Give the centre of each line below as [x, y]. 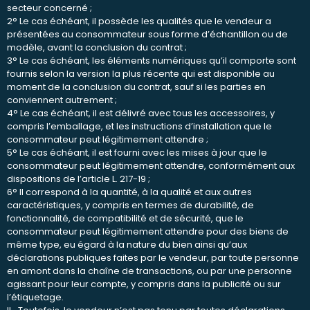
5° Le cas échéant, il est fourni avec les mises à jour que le [137, 152]
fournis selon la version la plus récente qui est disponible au [141, 73]
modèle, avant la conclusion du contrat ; [97, 47]
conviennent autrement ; [62, 100]
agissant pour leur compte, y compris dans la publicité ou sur [144, 284]
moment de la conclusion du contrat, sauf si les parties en [136, 86]
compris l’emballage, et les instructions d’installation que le [139, 126]
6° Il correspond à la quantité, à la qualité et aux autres [129, 192]
